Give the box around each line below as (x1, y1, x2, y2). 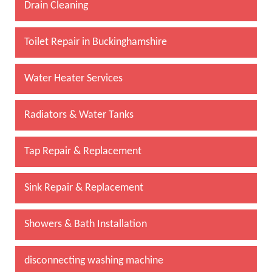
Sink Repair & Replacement (24, 182, 143, 194)
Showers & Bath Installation (24, 218, 147, 230)
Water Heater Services (24, 72, 123, 84)
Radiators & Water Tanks (24, 109, 134, 121)
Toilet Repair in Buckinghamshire (24, 36, 167, 48)
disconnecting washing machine (24, 254, 163, 267)
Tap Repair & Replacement (24, 145, 141, 157)
